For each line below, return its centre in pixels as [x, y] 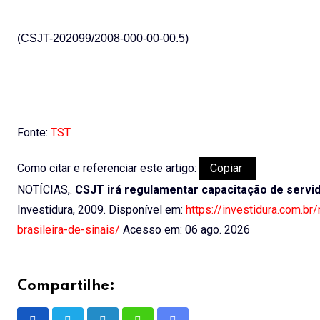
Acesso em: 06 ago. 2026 [185, 229]
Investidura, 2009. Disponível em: [101, 209]
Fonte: [34, 132]
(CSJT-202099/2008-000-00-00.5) [103, 38]
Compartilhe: [66, 286]
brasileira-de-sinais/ [69, 229]
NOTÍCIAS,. [46, 189]
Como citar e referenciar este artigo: [108, 168]
